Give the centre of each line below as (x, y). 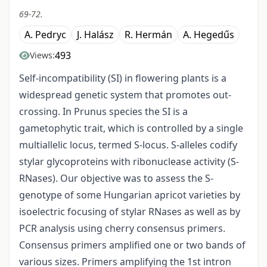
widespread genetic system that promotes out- (125, 95)
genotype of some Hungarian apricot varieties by (130, 195)
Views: (42, 55)
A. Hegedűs (209, 35)
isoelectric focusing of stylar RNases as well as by (130, 212)
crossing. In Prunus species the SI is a (103, 112)
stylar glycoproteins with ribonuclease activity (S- (129, 162)
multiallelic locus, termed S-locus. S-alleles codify (128, 145)
